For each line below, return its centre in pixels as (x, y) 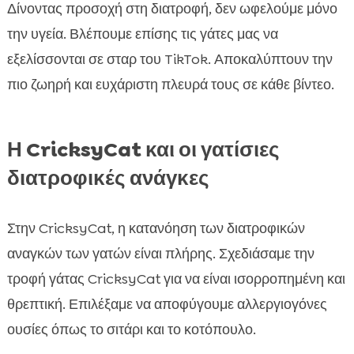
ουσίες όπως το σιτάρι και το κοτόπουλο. (131, 330)
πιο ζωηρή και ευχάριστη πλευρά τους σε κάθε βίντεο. (170, 85)
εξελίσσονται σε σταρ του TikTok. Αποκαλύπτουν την (169, 60)
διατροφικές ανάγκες (108, 178)
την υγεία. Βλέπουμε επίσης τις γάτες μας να (142, 34)
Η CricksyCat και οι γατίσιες (143, 150)
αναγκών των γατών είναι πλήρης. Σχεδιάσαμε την (160, 254)
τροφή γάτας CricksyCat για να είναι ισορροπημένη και (176, 279)
